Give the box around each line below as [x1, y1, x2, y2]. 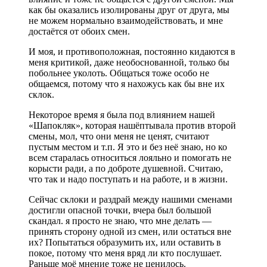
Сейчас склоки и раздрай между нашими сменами [29, 194, 232, 204]
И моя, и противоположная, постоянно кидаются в [29, 46, 235, 57]
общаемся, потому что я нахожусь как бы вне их [29, 78, 225, 89]
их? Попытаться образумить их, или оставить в [29, 237, 221, 247]
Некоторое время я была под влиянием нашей [29, 109, 215, 120]
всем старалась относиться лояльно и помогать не [29, 152, 231, 163]
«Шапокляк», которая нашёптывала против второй [29, 120, 236, 131]
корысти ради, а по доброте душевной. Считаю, [29, 163, 223, 173]
